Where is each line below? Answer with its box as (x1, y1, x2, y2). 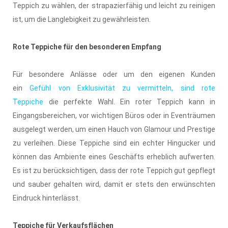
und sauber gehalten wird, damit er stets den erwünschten (13, 180, 215, 188)
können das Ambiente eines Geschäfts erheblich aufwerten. (13, 152, 215, 161)
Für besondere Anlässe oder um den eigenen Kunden (13, 70, 215, 78)
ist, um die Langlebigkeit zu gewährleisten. (13, 15, 151, 23)
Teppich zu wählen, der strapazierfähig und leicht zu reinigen (13, 1, 215, 10)
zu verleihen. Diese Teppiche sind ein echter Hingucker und (13, 138, 215, 147)
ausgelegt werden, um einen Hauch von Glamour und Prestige (13, 125, 215, 133)
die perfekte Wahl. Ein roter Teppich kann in (43, 97, 215, 106)
